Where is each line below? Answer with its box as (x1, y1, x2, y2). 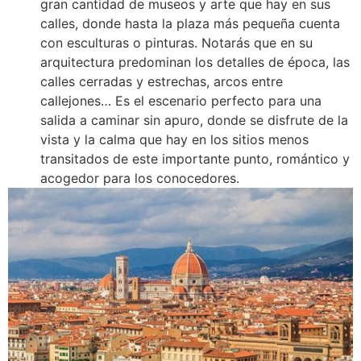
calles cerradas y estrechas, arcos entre (40, 73, 283, 89)
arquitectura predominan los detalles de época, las (40, 53, 350, 70)
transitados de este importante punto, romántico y (40, 150, 350, 167)
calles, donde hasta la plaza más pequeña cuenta (40, 15, 340, 31)
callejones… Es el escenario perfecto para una (40, 92, 322, 109)
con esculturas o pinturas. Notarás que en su (40, 34, 313, 51)
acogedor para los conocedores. (40, 169, 239, 186)
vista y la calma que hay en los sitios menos (40, 131, 309, 147)
